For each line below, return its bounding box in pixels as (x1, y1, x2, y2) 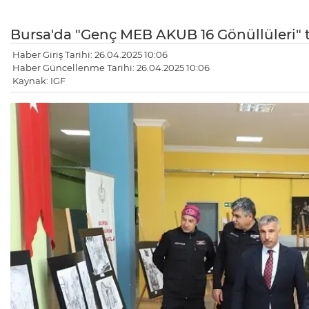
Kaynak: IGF (12, 74, 66, 86)
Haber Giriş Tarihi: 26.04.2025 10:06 (12, 48, 168, 60)
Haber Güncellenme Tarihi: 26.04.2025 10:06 (12, 61, 210, 73)
